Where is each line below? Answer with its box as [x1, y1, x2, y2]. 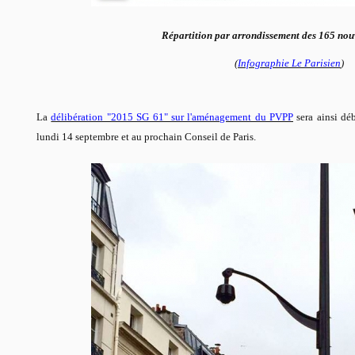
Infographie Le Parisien [238, 56, 341, 69]
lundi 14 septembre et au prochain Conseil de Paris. [36, 130, 258, 143]
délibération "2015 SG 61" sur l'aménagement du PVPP [51, 110, 293, 123]
